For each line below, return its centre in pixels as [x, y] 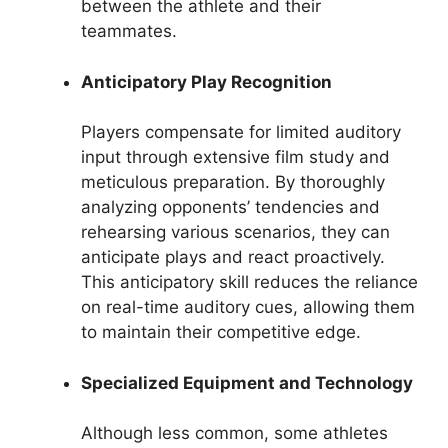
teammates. [129, 31]
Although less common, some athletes [234, 433]
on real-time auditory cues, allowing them [248, 307]
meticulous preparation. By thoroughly [233, 182]
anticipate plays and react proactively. [233, 257]
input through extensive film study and [235, 157]
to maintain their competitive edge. [221, 332]
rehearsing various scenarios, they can [235, 232]
